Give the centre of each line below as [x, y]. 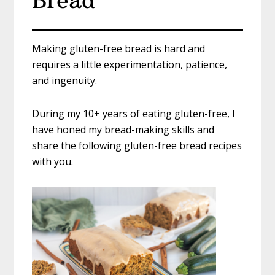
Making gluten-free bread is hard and [119, 49]
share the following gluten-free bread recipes [137, 146]
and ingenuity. [65, 81]
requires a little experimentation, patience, [130, 65]
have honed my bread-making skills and [123, 130]
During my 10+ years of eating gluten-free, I [134, 114]
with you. [53, 162]
